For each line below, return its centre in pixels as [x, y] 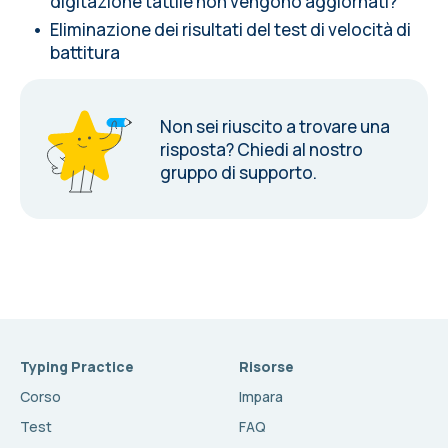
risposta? [198, 149]
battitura [85, 52]
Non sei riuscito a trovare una [275, 126]
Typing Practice [77, 366]
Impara [261, 396]
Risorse [266, 366]
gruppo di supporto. [238, 172]
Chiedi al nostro [300, 149]
